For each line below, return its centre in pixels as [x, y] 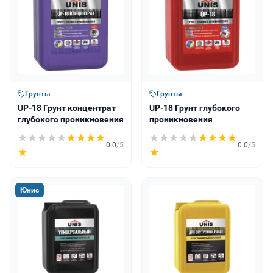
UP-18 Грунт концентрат [67, 108]
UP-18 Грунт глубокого [195, 108]
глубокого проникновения [71, 119]
